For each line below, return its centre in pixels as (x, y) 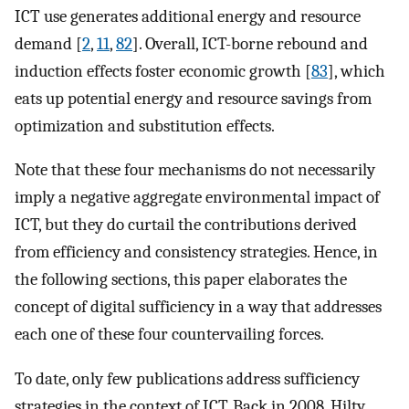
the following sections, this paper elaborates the (181, 280)
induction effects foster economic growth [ (163, 71)
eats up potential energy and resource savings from (193, 98)
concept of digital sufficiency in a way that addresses (198, 307)
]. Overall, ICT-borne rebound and (250, 43)
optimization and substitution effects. (145, 126)
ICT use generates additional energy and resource (188, 16)
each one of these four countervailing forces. (169, 335)
